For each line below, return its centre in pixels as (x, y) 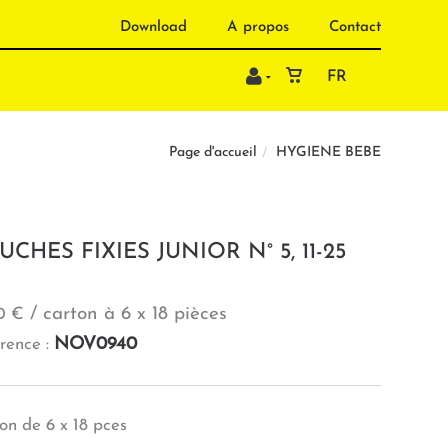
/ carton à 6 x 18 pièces (125, 314)
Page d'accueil (213, 153)
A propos (258, 27)
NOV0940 (95, 344)
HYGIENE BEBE (328, 153)
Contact (355, 27)
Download (153, 27)
